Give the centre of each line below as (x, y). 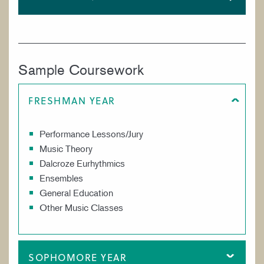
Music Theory (66, 149)
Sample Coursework (81, 70)
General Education (78, 193)
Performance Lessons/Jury (92, 134)
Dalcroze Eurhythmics (82, 164)
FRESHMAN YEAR (72, 101)
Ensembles (62, 178)
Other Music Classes (82, 208)
